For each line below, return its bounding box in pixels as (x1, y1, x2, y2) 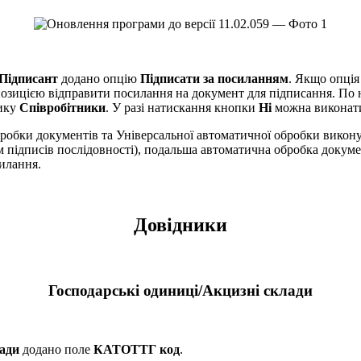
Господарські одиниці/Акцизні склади (48, 282, 313, 300)
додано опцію (58, 71, 140, 85)
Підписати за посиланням (140, 71, 288, 85)
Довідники (134, 214, 227, 236)
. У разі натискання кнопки (106, 100, 259, 114)
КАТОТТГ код (93, 342, 180, 356)
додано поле (19, 342, 93, 356)
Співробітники (19, 100, 106, 114)
